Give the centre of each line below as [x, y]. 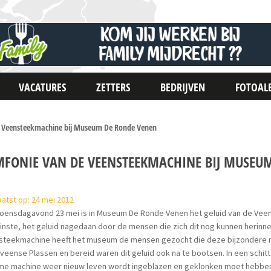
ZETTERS [113, 87]
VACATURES [43, 87]
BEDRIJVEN [183, 87]
